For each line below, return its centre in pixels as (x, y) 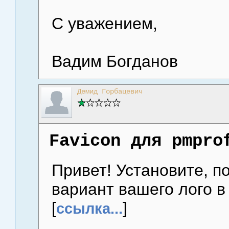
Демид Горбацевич (110, 91)
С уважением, (105, 23)
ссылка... (89, 209)
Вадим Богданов (115, 61)
